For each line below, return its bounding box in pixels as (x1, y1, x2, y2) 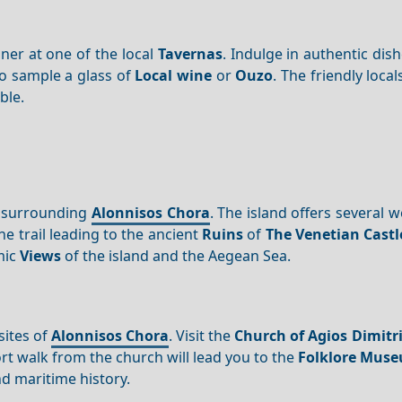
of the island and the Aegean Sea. (61, 246, 292, 267)
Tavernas (157, 43, 223, 64)
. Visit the (169, 326, 235, 346)
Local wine (135, 65, 213, 85)
